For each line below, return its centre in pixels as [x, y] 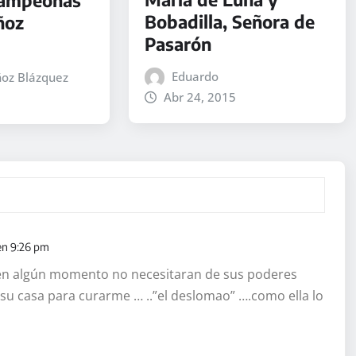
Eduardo [195, 76]
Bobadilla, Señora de [229, 21]
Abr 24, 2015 [200, 97]
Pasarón [178, 43]
